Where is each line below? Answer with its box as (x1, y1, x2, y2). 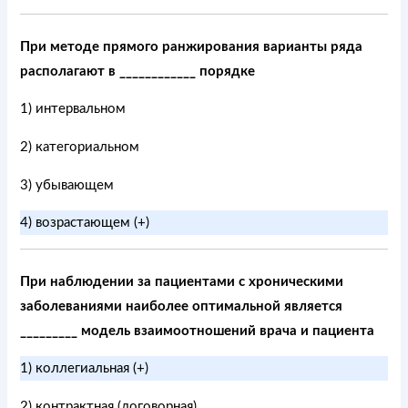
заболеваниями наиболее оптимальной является (20, 299, 343, 313)
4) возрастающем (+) (20, 216, 150, 230)
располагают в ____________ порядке (20, 64, 256, 78)
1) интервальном (20, 102, 127, 117)
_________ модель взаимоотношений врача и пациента (20, 323, 375, 338)
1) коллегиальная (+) (20, 362, 149, 376)
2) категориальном (20, 139, 140, 154)
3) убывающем (20, 178, 115, 192)
